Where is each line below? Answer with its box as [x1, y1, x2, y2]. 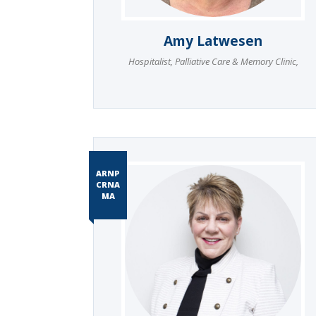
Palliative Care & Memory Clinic [172, 55, 296, 68]
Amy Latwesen [164, 32, 262, 51]
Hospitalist [128, 55, 171, 68]
